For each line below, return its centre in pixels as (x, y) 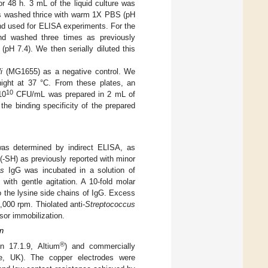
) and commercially (100, 246)
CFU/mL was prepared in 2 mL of (74, 94)
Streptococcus (110, 204)
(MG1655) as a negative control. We (69, 71)
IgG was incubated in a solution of (70, 170)
